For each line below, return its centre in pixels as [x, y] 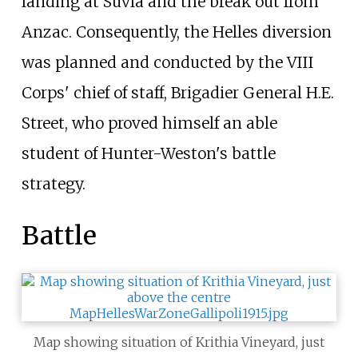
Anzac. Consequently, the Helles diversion [176, 32]
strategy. [53, 183]
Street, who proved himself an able [149, 123]
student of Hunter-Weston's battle [148, 153]
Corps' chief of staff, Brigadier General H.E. [177, 92]
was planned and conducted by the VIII [167, 62]
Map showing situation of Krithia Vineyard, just [179, 342]
